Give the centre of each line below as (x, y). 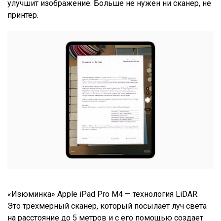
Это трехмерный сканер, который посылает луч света (107, 206)
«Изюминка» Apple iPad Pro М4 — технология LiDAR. (103, 194)
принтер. (24, 15)
